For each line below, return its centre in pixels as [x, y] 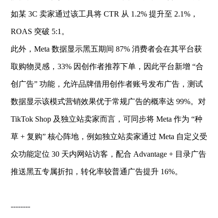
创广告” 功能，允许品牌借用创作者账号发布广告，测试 [107, 84]
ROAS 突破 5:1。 [40, 31]
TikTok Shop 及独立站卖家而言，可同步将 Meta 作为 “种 [106, 119]
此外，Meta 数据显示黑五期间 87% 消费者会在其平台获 [106, 49]
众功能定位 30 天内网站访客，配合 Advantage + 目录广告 [108, 154]
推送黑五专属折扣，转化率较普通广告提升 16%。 [96, 171]
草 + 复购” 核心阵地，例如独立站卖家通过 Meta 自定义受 [109, 136]
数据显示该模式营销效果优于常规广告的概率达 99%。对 [108, 101]
